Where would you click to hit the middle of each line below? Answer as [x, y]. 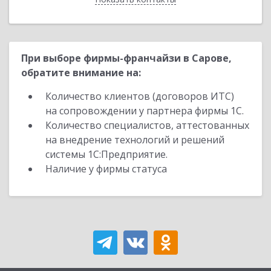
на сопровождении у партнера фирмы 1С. [145, 111]
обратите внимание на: [81, 73]
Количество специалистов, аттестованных [147, 125]
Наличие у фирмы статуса [107, 169]
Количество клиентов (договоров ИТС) [140, 96]
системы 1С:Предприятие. [106, 154]
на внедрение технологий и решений [135, 140]
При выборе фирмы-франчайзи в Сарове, [126, 58]
